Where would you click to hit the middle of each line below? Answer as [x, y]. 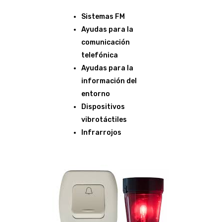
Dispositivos [103, 107]
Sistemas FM [103, 16]
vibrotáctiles [104, 119]
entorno [96, 94]
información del [109, 81]
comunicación [106, 42]
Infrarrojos [101, 132]
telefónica [100, 55]
